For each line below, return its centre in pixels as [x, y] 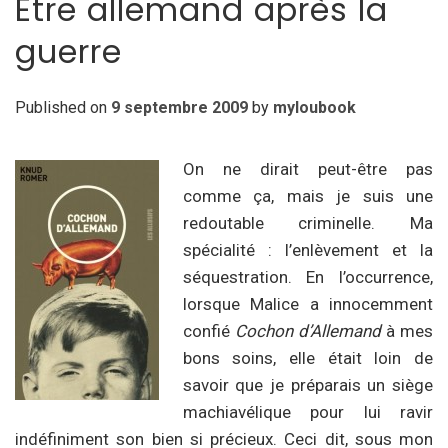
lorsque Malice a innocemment [307, 304]
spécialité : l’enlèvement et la [307, 250]
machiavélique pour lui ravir [307, 412]
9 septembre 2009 [179, 108]
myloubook [314, 108]
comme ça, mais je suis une [307, 196]
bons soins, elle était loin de [307, 358]
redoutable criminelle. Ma [307, 223]
